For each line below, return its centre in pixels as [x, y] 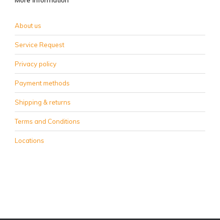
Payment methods [42, 83]
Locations [29, 140]
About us [28, 26]
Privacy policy [36, 64]
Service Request [40, 45]
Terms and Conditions [47, 121]
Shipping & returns [43, 102]
